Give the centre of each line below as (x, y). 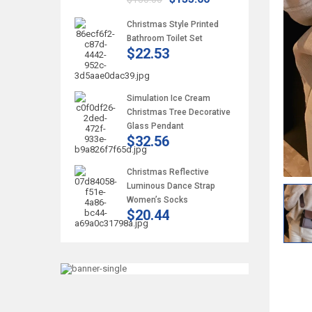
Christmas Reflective (168, 172)
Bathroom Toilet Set (165, 38)
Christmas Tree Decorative (179, 112)
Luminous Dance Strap (171, 186)
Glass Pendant (155, 126)
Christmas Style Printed (173, 24)
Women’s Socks (157, 200)
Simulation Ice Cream (169, 98)
